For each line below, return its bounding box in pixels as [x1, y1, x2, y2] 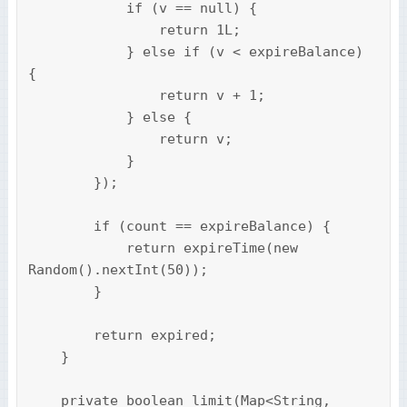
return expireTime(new [27, 240, 126, 257]
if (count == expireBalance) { [27, 218, 94, 235]
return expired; [27, 327, 94, 344]
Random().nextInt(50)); [27, 262, 208, 279]
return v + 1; [27, 87, 159, 104]
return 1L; [27, 22, 159, 39]
